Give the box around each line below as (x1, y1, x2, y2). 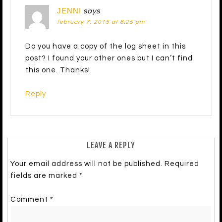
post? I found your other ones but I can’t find (25, 54, 193, 62)
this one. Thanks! (25, 66, 90, 74)
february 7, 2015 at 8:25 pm (57, 18, 145, 25)
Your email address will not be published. (10, 160, 163, 167)
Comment (10, 195, 50, 203)
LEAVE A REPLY (87, 140, 135, 150)
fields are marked (10, 171, 79, 179)
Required (165, 160, 199, 167)
